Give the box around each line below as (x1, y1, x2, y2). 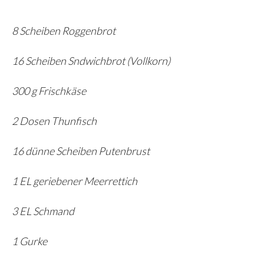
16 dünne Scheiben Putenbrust (12, 144, 150, 158)
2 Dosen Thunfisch (12, 114, 97, 128)
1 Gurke (12, 235, 47, 248)
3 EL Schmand (12, 204, 74, 218)
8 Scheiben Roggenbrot (12, 24, 115, 38)
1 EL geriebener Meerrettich (12, 174, 137, 188)
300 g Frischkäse (12, 84, 86, 98)
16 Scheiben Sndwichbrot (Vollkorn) (12, 54, 170, 68)
